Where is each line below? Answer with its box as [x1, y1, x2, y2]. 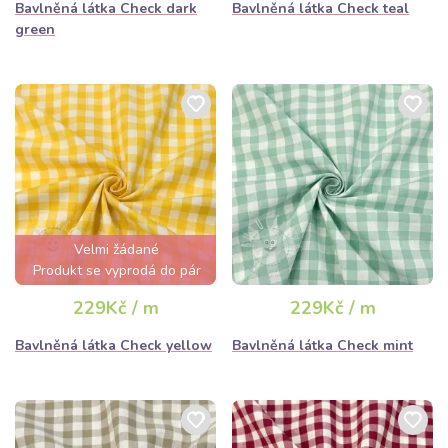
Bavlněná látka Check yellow [15, 336, 212, 355]
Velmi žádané [74, 240, 159, 259]
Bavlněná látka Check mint [232, 336, 413, 355]
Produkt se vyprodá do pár [32, 261, 201, 280]
